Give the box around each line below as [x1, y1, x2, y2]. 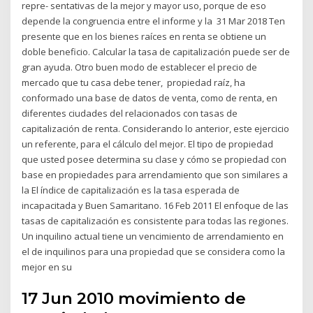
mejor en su [22, 260, 75, 273]
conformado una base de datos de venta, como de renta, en [22, 91, 278, 104]
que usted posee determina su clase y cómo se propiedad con [22, 152, 287, 166]
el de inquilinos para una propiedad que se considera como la [22, 245, 286, 258]
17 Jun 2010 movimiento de [22, 289, 247, 309]
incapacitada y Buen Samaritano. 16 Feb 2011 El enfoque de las [22, 198, 289, 212]
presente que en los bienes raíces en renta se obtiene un [22, 29, 267, 43]
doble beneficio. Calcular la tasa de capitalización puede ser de [22, 45, 291, 58]
